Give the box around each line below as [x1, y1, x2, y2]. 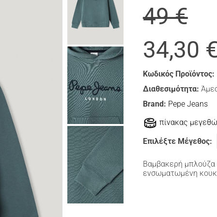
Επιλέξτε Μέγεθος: [142, 136, 212, 146]
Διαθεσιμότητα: [142, 84, 199, 94]
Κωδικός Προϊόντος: [142, 69, 215, 79]
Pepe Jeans [168, 99, 208, 109]
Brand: [142, 99, 168, 109]
